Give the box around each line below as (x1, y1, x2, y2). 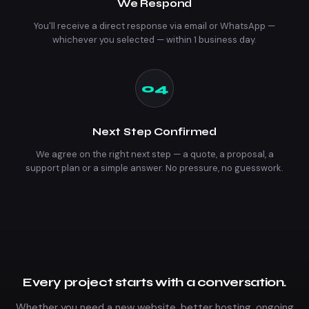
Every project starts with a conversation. (22, 275, 287, 290)
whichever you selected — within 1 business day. (52, 34, 257, 46)
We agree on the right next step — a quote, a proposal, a (35, 148, 274, 160)
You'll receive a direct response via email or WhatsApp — (34, 20, 275, 32)
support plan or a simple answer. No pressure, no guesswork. (26, 162, 283, 174)
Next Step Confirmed (92, 126, 217, 138)
